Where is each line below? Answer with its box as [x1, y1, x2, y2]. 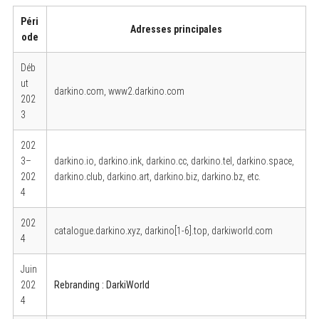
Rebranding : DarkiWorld [53, 278, 150, 291]
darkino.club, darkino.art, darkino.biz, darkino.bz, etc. [53, 170, 261, 182]
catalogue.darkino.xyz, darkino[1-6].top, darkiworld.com [53, 224, 273, 236]
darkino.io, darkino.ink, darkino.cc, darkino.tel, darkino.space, [53, 155, 294, 167]
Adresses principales [130, 23, 222, 35]
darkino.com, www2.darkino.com [53, 85, 184, 97]
